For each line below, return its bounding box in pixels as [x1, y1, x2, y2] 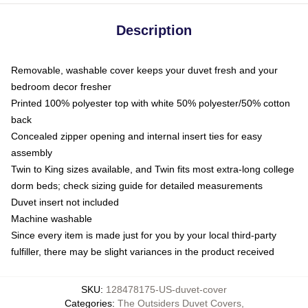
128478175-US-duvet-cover [106, 283, 227, 295]
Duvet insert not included [11, 196, 119, 208]
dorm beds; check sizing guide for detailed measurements [11, 179, 263, 191]
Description [116, 22, 192, 38]
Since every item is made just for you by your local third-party [11, 229, 276, 241]
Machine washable [11, 212, 92, 224]
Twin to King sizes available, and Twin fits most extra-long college [11, 163, 294, 175]
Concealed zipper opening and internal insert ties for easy [11, 130, 262, 142]
